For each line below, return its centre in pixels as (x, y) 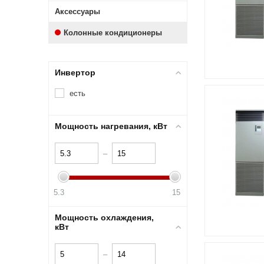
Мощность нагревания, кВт (111, 126)
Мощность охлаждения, (104, 217)
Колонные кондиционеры (113, 33)
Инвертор (75, 72)
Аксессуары (77, 11)
